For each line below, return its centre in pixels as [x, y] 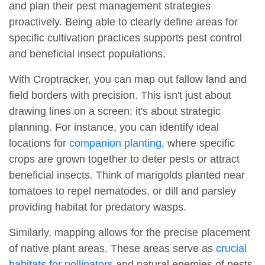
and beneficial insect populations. [87, 54]
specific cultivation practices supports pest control [125, 38]
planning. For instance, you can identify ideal [114, 127]
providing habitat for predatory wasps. [98, 207]
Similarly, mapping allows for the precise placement [130, 233]
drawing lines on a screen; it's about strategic [115, 112]
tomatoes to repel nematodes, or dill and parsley [122, 191]
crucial [231, 249]
